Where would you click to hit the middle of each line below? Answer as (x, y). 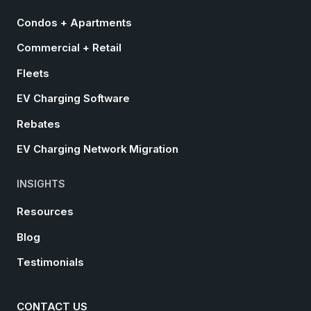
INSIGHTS (41, 184)
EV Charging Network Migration (98, 150)
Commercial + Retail (69, 48)
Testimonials (50, 263)
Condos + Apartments (74, 23)
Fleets (33, 73)
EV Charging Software (73, 99)
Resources (45, 212)
